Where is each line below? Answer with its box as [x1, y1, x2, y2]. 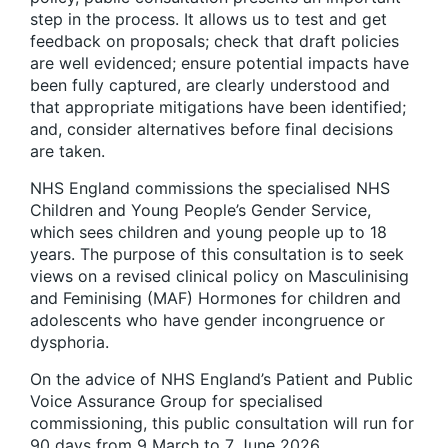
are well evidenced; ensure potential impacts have [30, 53, 409, 74]
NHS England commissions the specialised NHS [30, 178, 390, 199]
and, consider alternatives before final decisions [30, 119, 393, 140]
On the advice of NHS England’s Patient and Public [30, 369, 413, 390]
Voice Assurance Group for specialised [30, 391, 323, 412]
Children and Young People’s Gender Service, [30, 200, 371, 221]
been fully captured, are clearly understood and [30, 75, 390, 96]
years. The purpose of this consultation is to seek [30, 244, 404, 265]
